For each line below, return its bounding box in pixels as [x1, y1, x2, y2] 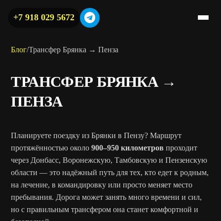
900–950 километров [91, 144, 164, 152]
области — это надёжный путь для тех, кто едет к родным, [11, 168, 209, 177]
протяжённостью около [11, 144, 92, 152]
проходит [164, 144, 198, 152]
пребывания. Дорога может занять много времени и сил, [11, 193, 202, 202]
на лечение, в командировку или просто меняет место [11, 181, 193, 189]
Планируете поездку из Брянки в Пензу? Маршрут [11, 131, 182, 140]
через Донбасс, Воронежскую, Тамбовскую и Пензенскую [11, 156, 208, 165]
